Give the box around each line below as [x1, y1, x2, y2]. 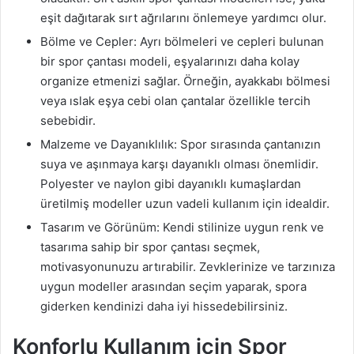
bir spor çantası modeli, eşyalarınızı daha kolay [40, 53, 299, 69]
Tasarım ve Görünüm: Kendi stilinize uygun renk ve [40, 219, 324, 235]
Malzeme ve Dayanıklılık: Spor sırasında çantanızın [40, 136, 321, 152]
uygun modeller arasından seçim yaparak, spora [40, 278, 307, 294]
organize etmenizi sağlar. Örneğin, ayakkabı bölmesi [40, 73, 330, 88]
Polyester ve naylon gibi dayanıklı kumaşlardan [40, 175, 301, 191]
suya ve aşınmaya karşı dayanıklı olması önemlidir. [40, 156, 318, 171]
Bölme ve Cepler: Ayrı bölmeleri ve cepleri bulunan [40, 33, 324, 49]
